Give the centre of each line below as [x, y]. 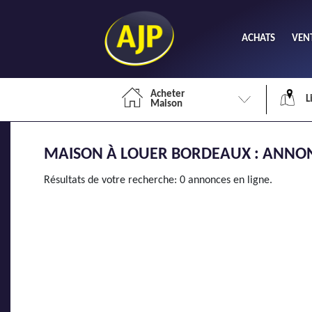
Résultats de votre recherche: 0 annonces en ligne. [158, 180]
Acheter [167, 94]
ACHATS [258, 38]
